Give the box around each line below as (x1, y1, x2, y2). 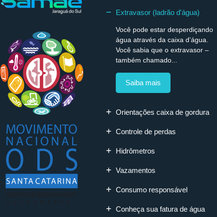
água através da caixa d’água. (116, 35, 208, 44)
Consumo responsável (116, 185, 187, 194)
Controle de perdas (116, 127, 176, 136)
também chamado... (116, 56, 177, 64)
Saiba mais (125, 78, 161, 87)
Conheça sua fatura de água (116, 204, 205, 213)
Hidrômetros (116, 146, 155, 155)
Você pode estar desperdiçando (116, 25, 213, 33)
